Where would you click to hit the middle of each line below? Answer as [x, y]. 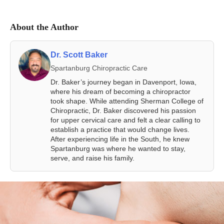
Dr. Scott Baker [79, 54]
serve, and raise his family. [92, 158]
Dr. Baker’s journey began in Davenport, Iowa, [123, 82]
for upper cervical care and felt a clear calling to [125, 120]
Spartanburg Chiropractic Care [99, 68]
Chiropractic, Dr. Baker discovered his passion [123, 110]
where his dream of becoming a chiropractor [120, 91]
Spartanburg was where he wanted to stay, [118, 148]
